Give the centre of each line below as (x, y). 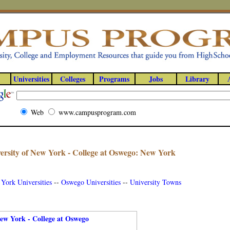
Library (197, 79)
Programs (114, 79)
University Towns (156, 182)
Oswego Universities (91, 182)
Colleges (73, 79)
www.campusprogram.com (97, 112)
